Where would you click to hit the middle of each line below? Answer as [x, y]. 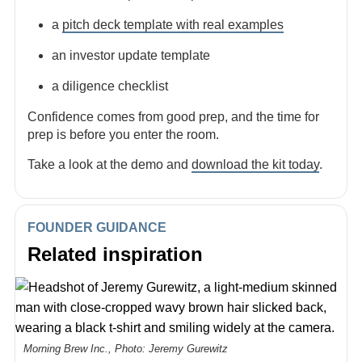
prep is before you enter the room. [123, 135]
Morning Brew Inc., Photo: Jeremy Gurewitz [126, 349]
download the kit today [255, 164]
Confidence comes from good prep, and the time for [173, 117]
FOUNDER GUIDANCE [97, 227]
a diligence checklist [110, 86]
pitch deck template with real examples [173, 25]
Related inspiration [115, 254]
